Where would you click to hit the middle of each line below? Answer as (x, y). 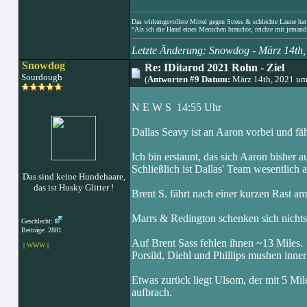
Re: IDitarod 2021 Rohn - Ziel (214, 67)
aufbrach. (151, 292)
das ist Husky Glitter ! (74, 187)
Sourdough (40, 77)
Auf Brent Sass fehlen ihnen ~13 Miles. (217, 243)
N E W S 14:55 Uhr (176, 107)
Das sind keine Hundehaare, (74, 176)
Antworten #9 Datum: (188, 79)
